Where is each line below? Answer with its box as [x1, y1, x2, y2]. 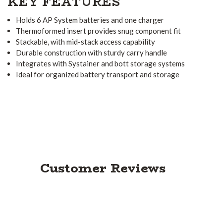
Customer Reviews [40, 158, 166, 178]
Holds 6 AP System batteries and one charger [16, 15, 165, 24]
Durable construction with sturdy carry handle [16, 48, 167, 57]
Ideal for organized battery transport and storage [16, 69, 180, 79]
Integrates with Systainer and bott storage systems [16, 58, 185, 68]
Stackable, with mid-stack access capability [16, 37, 156, 46]
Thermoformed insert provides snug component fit [16, 26, 181, 35]
